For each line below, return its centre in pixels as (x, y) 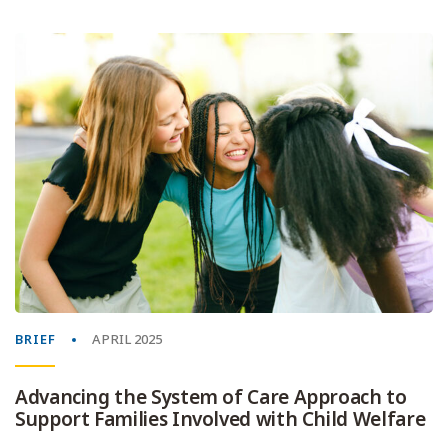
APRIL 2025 (127, 339)
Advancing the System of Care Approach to (211, 397)
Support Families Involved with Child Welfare (220, 419)
